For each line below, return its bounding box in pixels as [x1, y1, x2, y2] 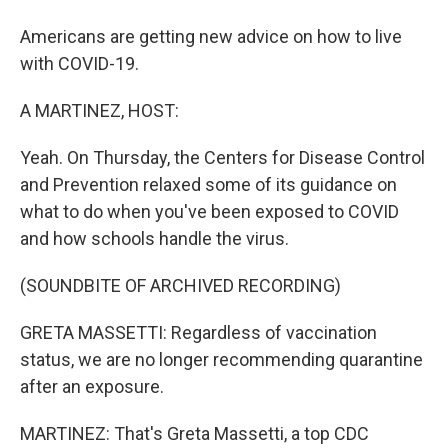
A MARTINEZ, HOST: [20, 100, 179, 121]
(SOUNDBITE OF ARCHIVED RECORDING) [20, 275, 341, 296]
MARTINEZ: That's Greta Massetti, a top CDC [20, 423, 369, 444]
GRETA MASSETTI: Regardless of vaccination [20, 322, 377, 343]
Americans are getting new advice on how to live [20, 26, 402, 47]
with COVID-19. [20, 53, 139, 74]
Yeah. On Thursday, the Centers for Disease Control [20, 147, 425, 168]
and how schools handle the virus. [20, 228, 289, 249]
